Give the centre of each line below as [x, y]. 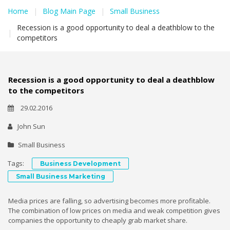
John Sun [31, 126]
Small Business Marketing [61, 176]
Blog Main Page [69, 11]
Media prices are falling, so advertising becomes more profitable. [109, 200]
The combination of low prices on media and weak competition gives [114, 210]
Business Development [80, 163]
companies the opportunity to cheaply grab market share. [98, 220]
